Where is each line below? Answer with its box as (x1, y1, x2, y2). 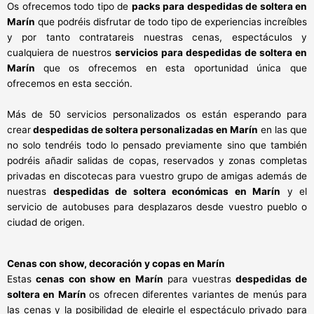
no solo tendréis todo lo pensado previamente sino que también (7, 139, 307, 151)
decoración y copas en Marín (89, 257, 225, 269)
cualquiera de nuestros (7, 46, 115, 58)
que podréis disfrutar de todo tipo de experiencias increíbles (35, 15, 307, 27)
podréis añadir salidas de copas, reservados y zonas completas (7, 154, 307, 166)
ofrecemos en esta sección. (7, 77, 132, 89)
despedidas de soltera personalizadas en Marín (31, 123, 258, 135)
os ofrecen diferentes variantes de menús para (89, 288, 308, 300)
